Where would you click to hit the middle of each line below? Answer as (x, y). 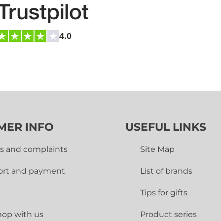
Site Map (157, 149)
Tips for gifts (164, 193)
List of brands (166, 171)
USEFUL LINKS (166, 127)
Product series (168, 215)
